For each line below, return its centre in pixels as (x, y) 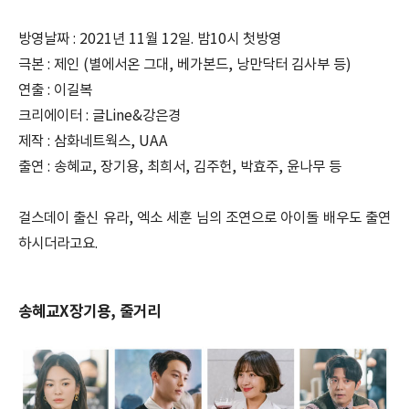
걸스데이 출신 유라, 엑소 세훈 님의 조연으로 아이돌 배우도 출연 (204, 218)
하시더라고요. (58, 244)
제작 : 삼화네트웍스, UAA (93, 142)
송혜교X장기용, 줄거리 (89, 312)
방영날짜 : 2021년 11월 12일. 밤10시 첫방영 (150, 39)
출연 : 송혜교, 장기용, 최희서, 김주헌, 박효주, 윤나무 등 (180, 167)
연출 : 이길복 (55, 90)
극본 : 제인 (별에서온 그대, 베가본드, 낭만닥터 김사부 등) (185, 65)
